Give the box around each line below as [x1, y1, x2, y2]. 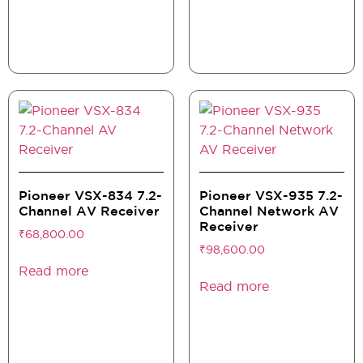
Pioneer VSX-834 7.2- [19, 190, 162, 203]
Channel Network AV [199, 205, 339, 218]
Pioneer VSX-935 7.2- [199, 190, 343, 203]
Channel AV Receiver [19, 205, 160, 218]
